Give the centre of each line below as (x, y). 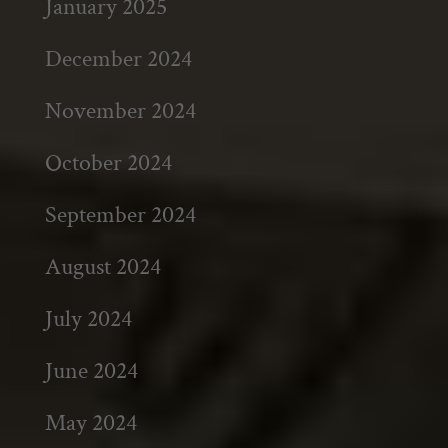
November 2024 (120, 110)
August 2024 (102, 266)
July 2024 (88, 318)
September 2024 (120, 214)
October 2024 (108, 162)
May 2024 (90, 422)
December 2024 (118, 58)
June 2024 (91, 370)
